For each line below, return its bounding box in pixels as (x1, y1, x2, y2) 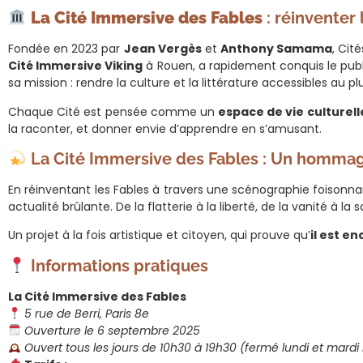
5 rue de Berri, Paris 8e (23, 305, 149, 322)
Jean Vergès (123, 41, 202, 58)
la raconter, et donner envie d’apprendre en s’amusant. (8, 120, 322, 137)
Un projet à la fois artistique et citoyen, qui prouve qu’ (8, 227, 310, 244)
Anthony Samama (220, 41, 333, 58)
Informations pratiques (26, 255, 208, 275)
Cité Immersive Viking (8, 58, 143, 75)
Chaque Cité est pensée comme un (8, 103, 219, 120)
